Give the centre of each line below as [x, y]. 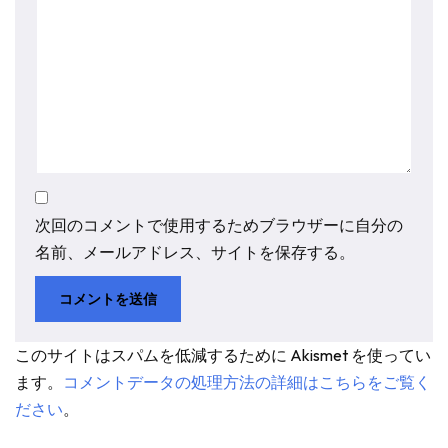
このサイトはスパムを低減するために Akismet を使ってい [223, 355]
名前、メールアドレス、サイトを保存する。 [195, 252]
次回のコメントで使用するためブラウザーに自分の [219, 225]
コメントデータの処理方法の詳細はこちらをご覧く [247, 382]
